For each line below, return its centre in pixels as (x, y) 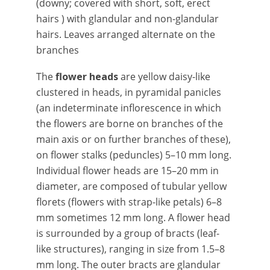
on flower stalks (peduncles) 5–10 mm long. (134, 155)
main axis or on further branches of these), (133, 139)
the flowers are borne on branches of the (130, 124)
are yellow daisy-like (164, 77)
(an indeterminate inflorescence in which (129, 108)
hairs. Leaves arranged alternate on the (126, 34)
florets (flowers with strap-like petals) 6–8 (129, 202)
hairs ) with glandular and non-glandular (127, 19)
